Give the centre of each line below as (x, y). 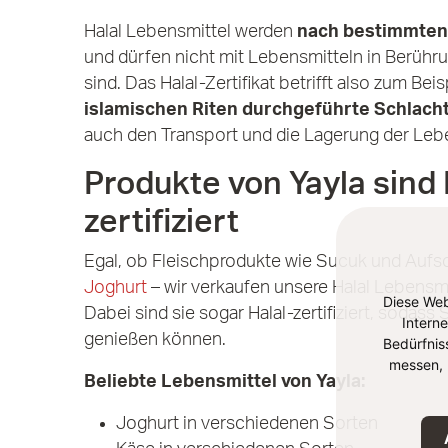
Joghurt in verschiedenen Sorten (247, 423)
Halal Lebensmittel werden (190, 31)
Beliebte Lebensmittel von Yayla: (226, 381)
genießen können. (157, 339)
